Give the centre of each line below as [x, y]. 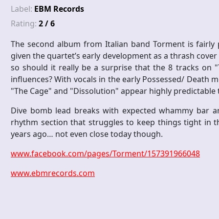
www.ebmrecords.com [53, 173]
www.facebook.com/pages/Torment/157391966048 [105, 154]
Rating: [25, 24]
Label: [22, 9]
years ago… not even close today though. [87, 134]
